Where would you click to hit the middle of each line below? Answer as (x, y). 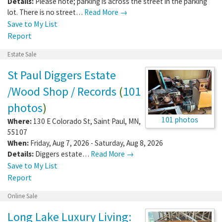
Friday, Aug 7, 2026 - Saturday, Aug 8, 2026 (96, 143)
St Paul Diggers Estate (62, 75)
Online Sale (22, 196)
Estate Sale (22, 54)
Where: (20, 121)
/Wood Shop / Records (62, 91)
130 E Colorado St (62, 121)
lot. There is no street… (46, 12)
